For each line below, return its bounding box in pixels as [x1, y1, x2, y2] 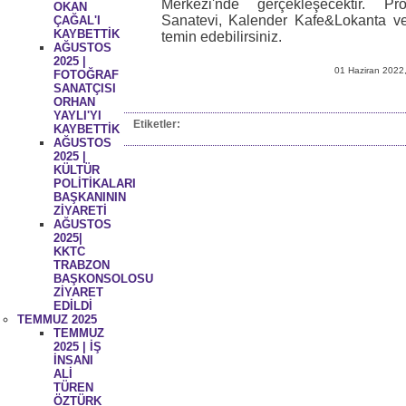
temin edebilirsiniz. [160, 29, 282, 44]
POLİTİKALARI [53, 176, 136, 190]
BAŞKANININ [53, 189, 126, 204]
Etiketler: [133, 118, 181, 130]
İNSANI [53, 353, 93, 367]
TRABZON [53, 257, 110, 272]
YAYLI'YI [53, 108, 101, 122]
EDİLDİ [53, 298, 92, 313]
